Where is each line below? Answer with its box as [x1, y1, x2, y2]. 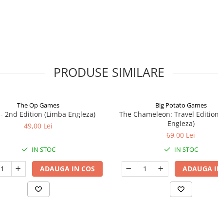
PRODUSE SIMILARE [54, 64, 164, 80]
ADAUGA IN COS [39, 164, 95, 173]
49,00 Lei [24, 121, 53, 130]
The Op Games [17, 101, 59, 109]
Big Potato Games [155, 101, 207, 109]
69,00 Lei [166, 130, 195, 140]
